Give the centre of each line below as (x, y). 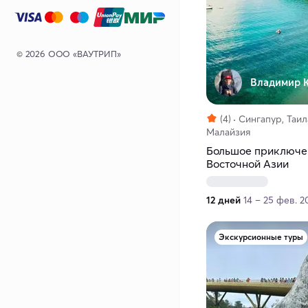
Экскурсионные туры (261, 237)
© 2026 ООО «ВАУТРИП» (69, 54)
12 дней (223, 200)
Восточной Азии (247, 164)
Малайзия (229, 132)
